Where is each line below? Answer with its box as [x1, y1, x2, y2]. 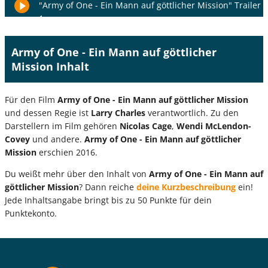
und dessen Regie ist [5, 106, 91, 118]
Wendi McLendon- [176, 120, 251, 132]
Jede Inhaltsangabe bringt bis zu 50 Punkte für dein [5, 194, 212, 206]
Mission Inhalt [11, 59, 89, 74]
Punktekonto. [5, 207, 57, 219]
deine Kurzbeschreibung [136, 181, 236, 193]
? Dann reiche [79, 181, 136, 193]
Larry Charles [91, 106, 145, 118]
